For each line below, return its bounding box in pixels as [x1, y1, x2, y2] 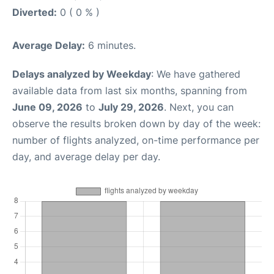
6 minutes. [85, 39, 136, 51]
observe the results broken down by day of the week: [12, 117, 261, 130]
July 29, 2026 [98, 100, 164, 113]
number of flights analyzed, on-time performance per [12, 133, 259, 146]
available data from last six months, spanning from [12, 84, 247, 97]
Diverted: [12, 6, 57, 18]
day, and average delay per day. [12, 150, 160, 163]
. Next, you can [164, 100, 234, 113]
